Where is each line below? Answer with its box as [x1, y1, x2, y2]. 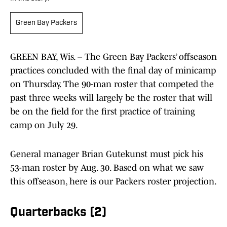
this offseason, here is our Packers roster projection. [10, 176, 217, 187]
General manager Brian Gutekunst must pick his [10, 149, 203, 160]
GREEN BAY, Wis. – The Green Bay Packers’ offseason [10, 52, 217, 62]
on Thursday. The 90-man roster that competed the [10, 79, 214, 90]
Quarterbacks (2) [10, 207, 106, 219]
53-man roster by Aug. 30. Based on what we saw [10, 163, 204, 173]
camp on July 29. [10, 120, 78, 131]
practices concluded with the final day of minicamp [10, 65, 216, 76]
